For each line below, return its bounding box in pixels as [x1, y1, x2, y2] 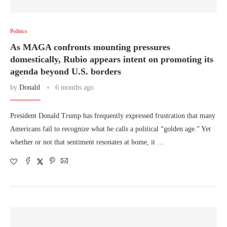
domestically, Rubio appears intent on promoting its [10, 54, 213, 64]
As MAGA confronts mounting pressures [10, 42, 170, 52]
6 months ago [55, 84, 94, 91]
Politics [10, 28, 27, 34]
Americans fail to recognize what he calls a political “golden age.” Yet [10, 125, 211, 133]
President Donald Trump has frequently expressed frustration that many [10, 112, 215, 120]
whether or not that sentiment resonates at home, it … [10, 138, 164, 146]
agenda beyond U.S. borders [10, 66, 121, 77]
